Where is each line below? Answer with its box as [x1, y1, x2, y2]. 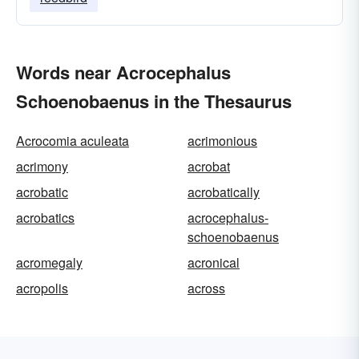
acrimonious [188, 131, 257, 150]
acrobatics [16, 208, 75, 227]
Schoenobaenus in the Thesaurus [16, 88, 292, 114]
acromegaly [16, 253, 83, 272]
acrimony [16, 157, 68, 175]
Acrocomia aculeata [16, 131, 129, 150]
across [188, 279, 225, 297]
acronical [188, 253, 240, 272]
